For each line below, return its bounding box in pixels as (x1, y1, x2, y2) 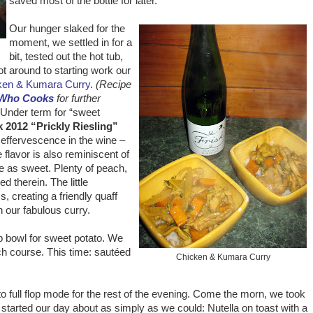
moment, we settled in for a (9, 37, 132, 48)
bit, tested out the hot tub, (9, 51, 123, 62)
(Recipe (96, 79, 131, 90)
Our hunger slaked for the (9, 23, 125, 34)
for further (54, 93, 101, 104)
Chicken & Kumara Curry (175, 252, 270, 262)
